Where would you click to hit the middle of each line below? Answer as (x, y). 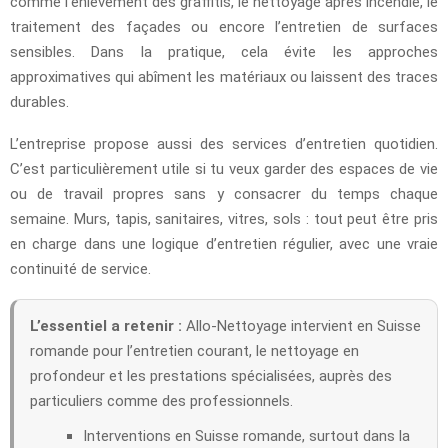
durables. (39, 101)
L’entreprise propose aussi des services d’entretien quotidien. (224, 143)
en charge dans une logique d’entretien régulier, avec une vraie (224, 243)
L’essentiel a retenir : (106, 325)
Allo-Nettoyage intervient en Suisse (301, 325)
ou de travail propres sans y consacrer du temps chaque (224, 193)
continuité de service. (80, 268)
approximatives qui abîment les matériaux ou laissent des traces (224, 76)
